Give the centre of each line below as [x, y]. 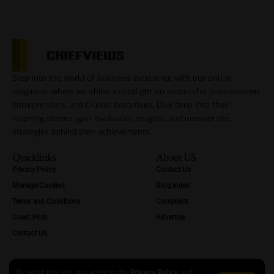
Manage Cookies [39, 185]
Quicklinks [34, 157]
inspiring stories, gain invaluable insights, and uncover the [121, 118]
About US [176, 157]
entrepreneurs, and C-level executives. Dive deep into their [121, 105]
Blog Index [173, 185]
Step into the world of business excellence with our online [122, 78]
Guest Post [30, 217]
